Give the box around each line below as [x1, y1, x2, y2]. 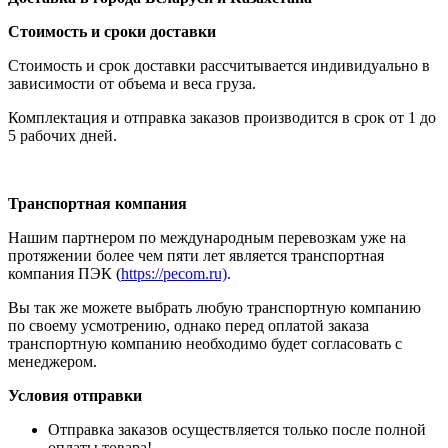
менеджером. [8, 352, 97, 370]
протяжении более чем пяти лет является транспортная [8, 246, 384, 264]
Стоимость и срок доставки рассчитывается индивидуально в [8, 56, 430, 74]
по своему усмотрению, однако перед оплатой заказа [8, 316, 369, 334]
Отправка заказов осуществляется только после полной [48, 420, 426, 438]
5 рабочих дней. [8, 126, 117, 144]
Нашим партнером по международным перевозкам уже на [8, 228, 406, 246]
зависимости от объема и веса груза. [8, 74, 260, 92]
